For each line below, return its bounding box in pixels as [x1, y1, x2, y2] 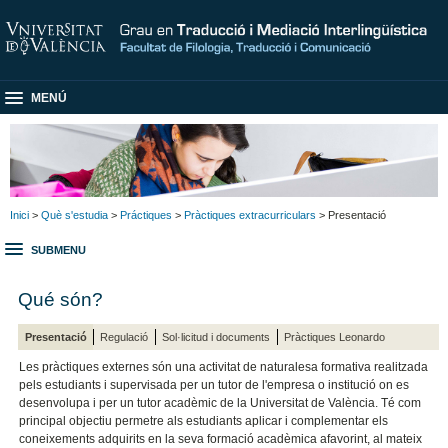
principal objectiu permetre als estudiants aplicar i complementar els [19, 414, 389, 429]
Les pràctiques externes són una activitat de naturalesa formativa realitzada [19, 360, 429, 375]
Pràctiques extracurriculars [184, 208, 316, 221]
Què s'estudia [41, 208, 108, 221]
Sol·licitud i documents [162, 330, 271, 343]
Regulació [100, 330, 149, 343]
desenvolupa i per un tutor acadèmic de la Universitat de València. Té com [19, 396, 422, 411]
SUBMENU [31, 244, 86, 257]
